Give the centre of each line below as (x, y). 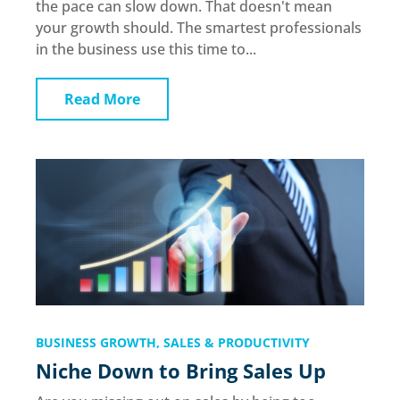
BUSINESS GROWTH (96, 342)
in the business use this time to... (146, 50)
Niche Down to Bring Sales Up (181, 370)
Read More (102, 100)
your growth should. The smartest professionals (199, 28)
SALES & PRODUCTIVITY (237, 342)
